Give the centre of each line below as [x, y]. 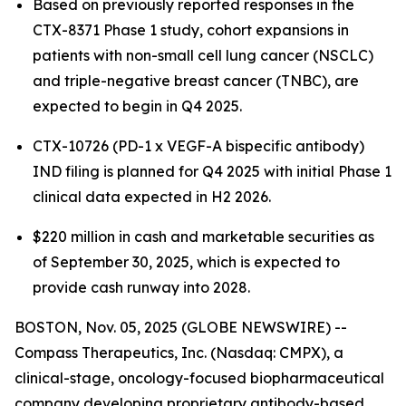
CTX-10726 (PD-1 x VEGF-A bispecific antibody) [198, 146]
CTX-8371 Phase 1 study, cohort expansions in [191, 30]
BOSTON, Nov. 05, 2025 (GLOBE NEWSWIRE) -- [181, 327]
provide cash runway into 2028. [141, 287]
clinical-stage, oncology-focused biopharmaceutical [199, 378]
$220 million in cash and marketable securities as [203, 237]
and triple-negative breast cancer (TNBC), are [196, 81]
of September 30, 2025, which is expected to [186, 262]
